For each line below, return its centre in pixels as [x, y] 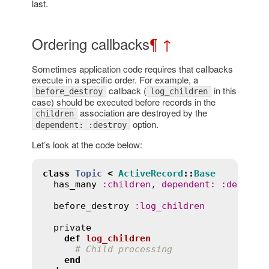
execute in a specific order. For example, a [115, 79]
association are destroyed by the [142, 112]
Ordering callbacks [90, 43]
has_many [75, 184]
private [72, 227]
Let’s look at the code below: [87, 144]
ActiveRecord [150, 173]
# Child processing [123, 249]
